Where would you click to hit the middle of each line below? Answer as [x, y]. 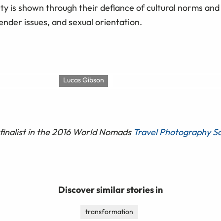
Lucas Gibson [84, 80]
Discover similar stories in [110, 190]
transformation [109, 212]
